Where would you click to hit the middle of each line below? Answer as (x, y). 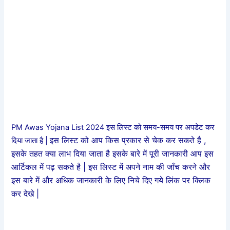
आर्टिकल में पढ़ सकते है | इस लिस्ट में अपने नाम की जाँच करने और (111, 167)
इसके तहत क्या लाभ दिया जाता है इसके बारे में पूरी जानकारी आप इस (113, 153)
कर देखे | (25, 193)
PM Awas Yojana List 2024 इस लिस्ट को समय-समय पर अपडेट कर (113, 127)
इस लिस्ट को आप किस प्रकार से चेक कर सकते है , (128, 140)
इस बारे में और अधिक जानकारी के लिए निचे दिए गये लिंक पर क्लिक (111, 180)
